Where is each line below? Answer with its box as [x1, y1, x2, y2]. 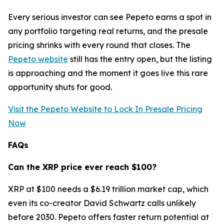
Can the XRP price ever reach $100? [8, 162, 156, 172]
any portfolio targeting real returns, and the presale [8, 26, 208, 36]
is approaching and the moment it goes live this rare [8, 68, 208, 78]
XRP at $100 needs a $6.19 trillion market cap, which [8, 184, 208, 194]
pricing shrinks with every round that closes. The [8, 40, 190, 50]
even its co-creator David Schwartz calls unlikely [8, 198, 196, 208]
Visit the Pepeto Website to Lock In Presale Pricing [8, 104, 202, 114]
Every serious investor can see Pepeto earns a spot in [8, 12, 211, 22]
